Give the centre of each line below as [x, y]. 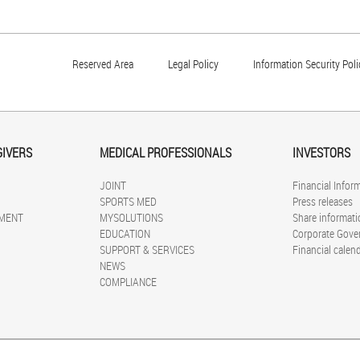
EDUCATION [125, 234]
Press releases [323, 202]
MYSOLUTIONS [131, 218]
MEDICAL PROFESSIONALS [166, 153]
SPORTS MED [128, 202]
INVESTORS [321, 153]
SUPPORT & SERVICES [147, 250]
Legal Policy [193, 64]
